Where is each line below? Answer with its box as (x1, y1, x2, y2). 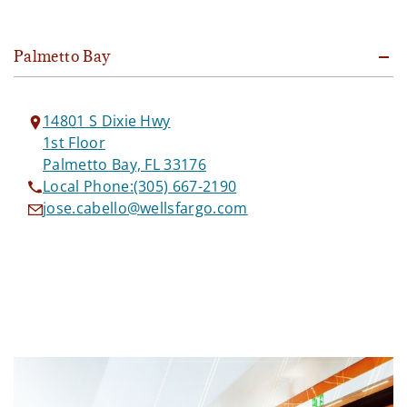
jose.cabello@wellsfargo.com (43, 197, 248, 218)
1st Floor (43, 132, 105, 153)
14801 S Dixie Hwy (43, 110, 171, 131)
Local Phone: (43, 175, 134, 196)
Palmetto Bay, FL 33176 (43, 154, 207, 174)
